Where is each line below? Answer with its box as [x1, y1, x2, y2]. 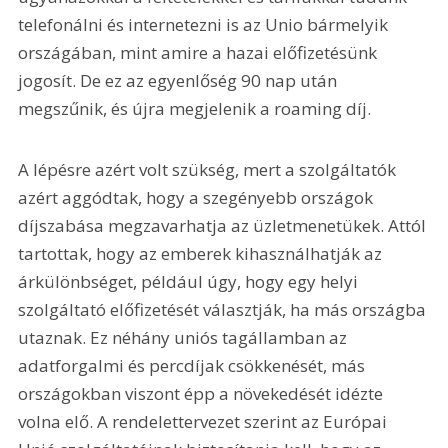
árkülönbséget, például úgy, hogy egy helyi [18, 270, 363, 294]
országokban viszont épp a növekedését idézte [18, 382, 388, 406]
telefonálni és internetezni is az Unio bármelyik [18, 12, 393, 36]
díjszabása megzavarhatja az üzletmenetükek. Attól [18, 214, 431, 238]
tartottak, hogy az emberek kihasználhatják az [18, 242, 387, 266]
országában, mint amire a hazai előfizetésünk [18, 40, 382, 64]
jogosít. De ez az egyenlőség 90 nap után [18, 68, 342, 92]
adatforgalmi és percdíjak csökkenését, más [18, 354, 370, 378]
